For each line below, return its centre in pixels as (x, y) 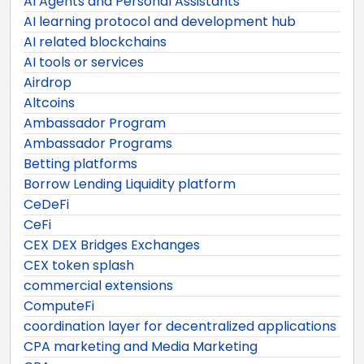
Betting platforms (80, 163)
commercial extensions (98, 285)
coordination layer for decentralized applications (180, 326)
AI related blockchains (95, 41)
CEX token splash (79, 265)
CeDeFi (46, 204)
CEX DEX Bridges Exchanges (112, 245)
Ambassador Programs (98, 143)
